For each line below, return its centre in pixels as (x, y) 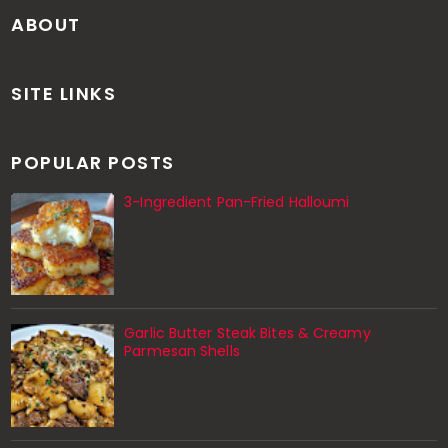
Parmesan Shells (182, 351)
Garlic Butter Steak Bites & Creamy (247, 333)
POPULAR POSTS (93, 162)
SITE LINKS (64, 93)
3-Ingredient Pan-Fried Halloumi (237, 201)
